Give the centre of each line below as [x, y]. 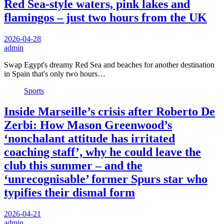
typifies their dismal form [69, 193]
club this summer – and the [73, 166]
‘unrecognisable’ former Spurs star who [106, 179]
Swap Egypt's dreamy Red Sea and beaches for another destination [109, 64]
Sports [34, 90]
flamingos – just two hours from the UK [105, 17]
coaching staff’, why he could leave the [102, 152]
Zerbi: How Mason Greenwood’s [88, 125]
